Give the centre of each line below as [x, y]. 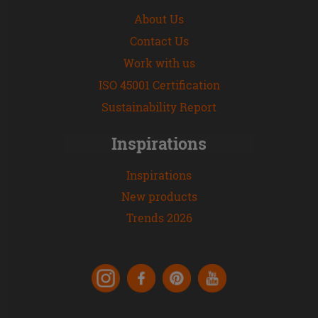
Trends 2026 [159, 217]
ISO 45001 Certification [159, 84]
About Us [159, 18]
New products [159, 196]
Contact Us [159, 40]
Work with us [159, 62]
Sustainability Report [159, 106]
